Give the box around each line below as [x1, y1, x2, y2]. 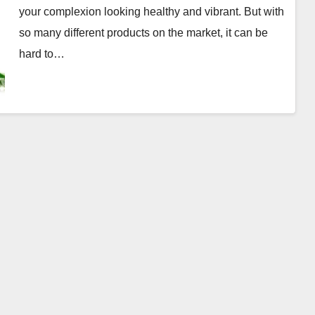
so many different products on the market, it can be [18, 26, 268, 39]
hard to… [18, 47, 65, 60]
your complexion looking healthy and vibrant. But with [18, 5, 284, 18]
